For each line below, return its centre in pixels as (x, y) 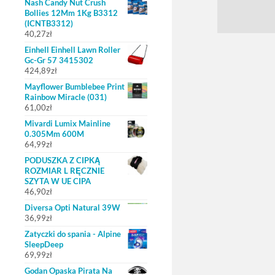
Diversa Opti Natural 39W (72, 207)
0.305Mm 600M (54, 134)
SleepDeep (44, 244)
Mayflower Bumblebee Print (75, 87)
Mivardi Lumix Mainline (68, 123)
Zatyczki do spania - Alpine (73, 234)
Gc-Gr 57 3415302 (59, 60)
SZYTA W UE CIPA (58, 181)
